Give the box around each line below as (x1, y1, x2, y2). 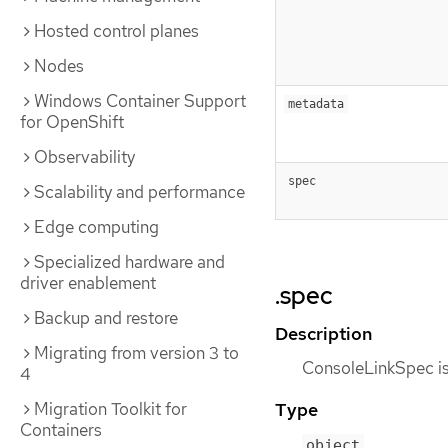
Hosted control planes (34, 20, 199, 42)
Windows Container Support (34, 90, 246, 112)
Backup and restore (34, 307, 178, 329)
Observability (34, 146, 135, 168)
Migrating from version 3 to (34, 342, 239, 364)
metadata (288, 97, 344, 112)
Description (275, 322, 372, 346)
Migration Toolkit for (34, 398, 187, 420)
